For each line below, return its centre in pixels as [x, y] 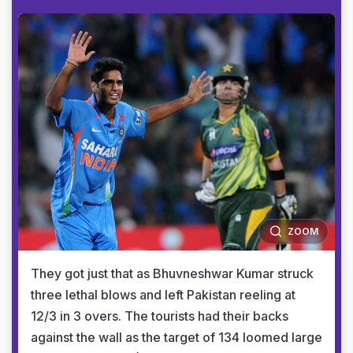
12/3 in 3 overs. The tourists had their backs [160, 316]
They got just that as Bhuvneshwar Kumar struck [172, 273]
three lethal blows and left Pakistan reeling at [163, 295]
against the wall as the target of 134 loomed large [176, 337]
